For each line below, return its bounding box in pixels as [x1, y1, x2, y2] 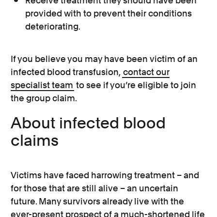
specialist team [11, 80, 74, 90]
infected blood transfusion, [11, 67, 123, 77]
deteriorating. [25, 21, 81, 31]
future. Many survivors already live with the [11, 196, 185, 206]
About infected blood [11, 113, 166, 132]
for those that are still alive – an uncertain [11, 183, 179, 193]
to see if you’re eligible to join [74, 80, 197, 90]
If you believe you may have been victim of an [11, 54, 198, 64]
